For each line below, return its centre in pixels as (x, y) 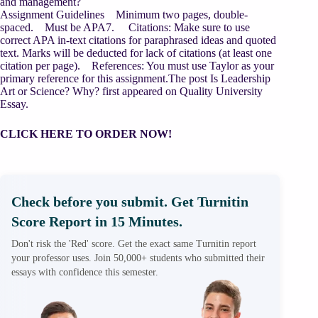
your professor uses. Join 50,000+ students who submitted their (138, 258)
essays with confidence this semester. (85, 272)
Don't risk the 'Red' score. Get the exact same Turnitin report (134, 244)
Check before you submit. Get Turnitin (130, 202)
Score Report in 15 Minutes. (97, 221)
